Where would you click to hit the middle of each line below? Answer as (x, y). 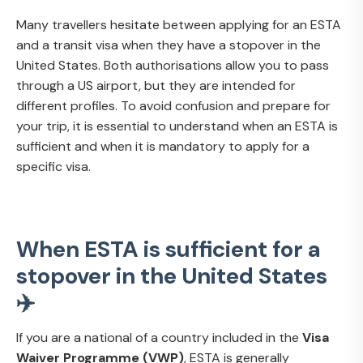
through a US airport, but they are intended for (156, 85)
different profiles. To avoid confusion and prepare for (173, 105)
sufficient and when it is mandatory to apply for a (163, 146)
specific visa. (53, 166)
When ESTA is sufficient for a (168, 249)
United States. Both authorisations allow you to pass (173, 65)
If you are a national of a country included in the (159, 337)
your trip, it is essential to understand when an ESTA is (177, 126)
